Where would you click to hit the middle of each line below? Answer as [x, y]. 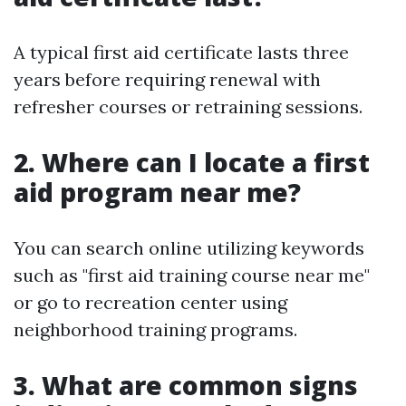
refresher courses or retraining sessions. [188, 107]
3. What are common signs [186, 386]
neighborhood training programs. [155, 330]
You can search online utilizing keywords [189, 248]
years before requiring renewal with [167, 80]
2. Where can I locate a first [192, 163]
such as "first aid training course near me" [192, 275]
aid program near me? [157, 193]
